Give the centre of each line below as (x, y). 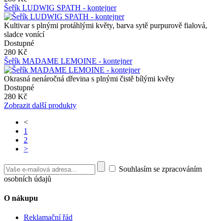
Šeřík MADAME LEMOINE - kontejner (68, 61)
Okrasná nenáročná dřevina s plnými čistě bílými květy (89, 78)
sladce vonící (24, 34)
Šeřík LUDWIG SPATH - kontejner (60, 7)
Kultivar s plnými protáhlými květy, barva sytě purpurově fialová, (106, 25)
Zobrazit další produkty (40, 105)
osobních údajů (28, 179)
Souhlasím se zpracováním (159, 169)
